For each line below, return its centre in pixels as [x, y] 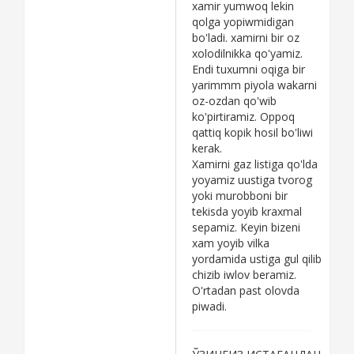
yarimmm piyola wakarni [254, 85]
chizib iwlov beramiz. [244, 274]
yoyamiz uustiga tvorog [252, 179]
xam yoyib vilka [231, 243]
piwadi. [209, 306]
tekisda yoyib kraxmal [247, 211]
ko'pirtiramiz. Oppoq [243, 116]
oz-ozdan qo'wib [234, 100]
